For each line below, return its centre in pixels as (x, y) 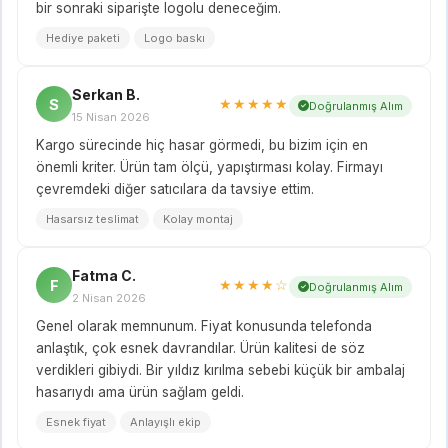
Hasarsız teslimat (92, 218)
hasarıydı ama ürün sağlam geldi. (140, 391)
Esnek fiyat (76, 421)
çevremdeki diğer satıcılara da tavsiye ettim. (175, 188)
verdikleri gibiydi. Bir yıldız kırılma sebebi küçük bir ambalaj (220, 369)
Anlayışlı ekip (165, 421)
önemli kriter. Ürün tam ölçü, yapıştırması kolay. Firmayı (209, 166)
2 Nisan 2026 (109, 297)
